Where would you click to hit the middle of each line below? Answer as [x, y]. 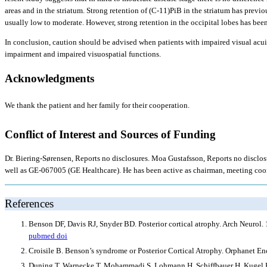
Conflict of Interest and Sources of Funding [110, 134]
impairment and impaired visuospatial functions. [83, 54]
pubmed [43, 236]
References [29, 203]
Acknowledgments [49, 78]
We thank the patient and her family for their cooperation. [97, 105]
